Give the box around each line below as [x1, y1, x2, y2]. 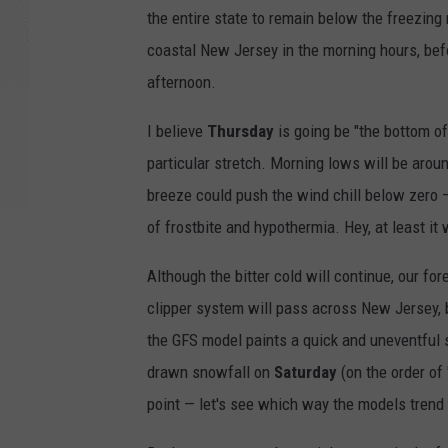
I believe [147, 121, 207, 142]
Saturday [274, 362, 337, 383]
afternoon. [147, 72, 216, 93]
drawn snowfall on [147, 362, 274, 383]
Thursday [207, 121, 274, 142]
